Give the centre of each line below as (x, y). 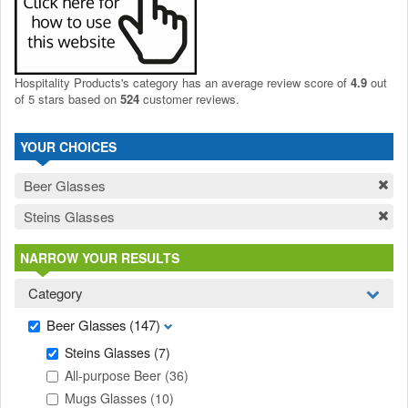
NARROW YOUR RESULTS (100, 257)
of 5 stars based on (67, 98)
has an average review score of (266, 82)
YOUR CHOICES (68, 146)
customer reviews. (191, 98)
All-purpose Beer (115, 375)
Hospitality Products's (74, 82)
